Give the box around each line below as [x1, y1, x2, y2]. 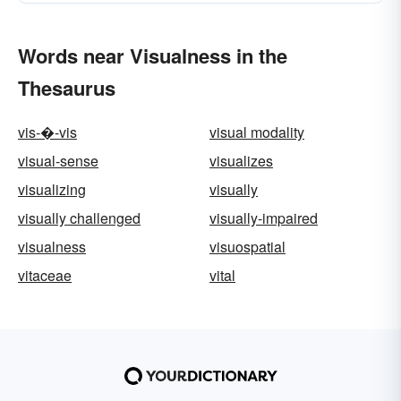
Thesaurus [18, 73, 115, 102]
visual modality [209, 122, 304, 142]
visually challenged [18, 208, 141, 228]
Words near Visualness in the [18, 41, 287, 70]
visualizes [209, 150, 273, 171]
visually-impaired [209, 208, 318, 228]
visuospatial [209, 236, 286, 257]
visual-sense [18, 150, 98, 171]
